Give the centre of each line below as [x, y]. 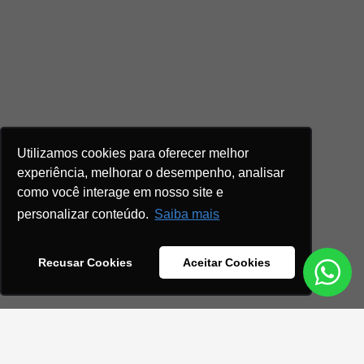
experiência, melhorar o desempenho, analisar [151, 172]
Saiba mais [187, 214]
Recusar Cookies [85, 263]
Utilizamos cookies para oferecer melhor [133, 153]
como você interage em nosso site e [121, 192]
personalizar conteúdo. [83, 214]
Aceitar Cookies [227, 263]
